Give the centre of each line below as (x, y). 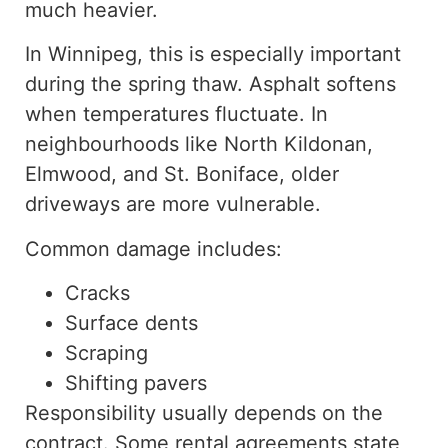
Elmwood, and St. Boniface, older (182, 174)
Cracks (97, 293)
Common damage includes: (153, 248)
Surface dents (131, 323)
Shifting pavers (136, 383)
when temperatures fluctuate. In (176, 114)
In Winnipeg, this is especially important (213, 54)
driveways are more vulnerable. (173, 204)
